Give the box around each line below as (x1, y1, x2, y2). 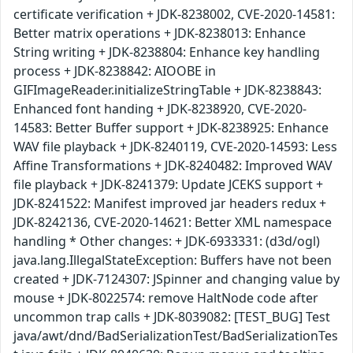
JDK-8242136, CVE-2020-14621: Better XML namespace (13, 214, 332, 232)
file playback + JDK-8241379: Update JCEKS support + (13, 176, 323, 194)
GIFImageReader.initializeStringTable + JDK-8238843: (13, 81, 321, 99)
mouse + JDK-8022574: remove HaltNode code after (13, 289, 318, 307)
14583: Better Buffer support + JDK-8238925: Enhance (13, 119, 329, 137)
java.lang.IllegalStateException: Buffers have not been (13, 251, 332, 269)
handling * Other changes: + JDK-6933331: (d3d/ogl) (13, 232, 320, 251)
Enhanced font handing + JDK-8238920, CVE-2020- (13, 100, 307, 118)
